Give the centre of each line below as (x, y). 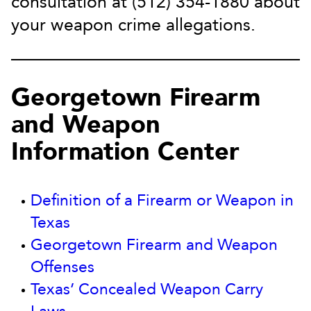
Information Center (125, 152)
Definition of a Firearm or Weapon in (162, 200)
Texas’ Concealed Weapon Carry (147, 289)
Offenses (62, 267)
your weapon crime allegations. (133, 25)
